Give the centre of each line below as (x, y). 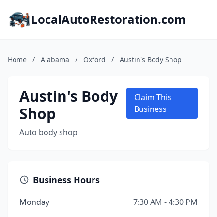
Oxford (94, 59)
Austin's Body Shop (151, 59)
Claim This (153, 97)
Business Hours (66, 180)
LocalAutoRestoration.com (108, 19)
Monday (34, 202)
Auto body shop (48, 132)
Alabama (55, 59)
